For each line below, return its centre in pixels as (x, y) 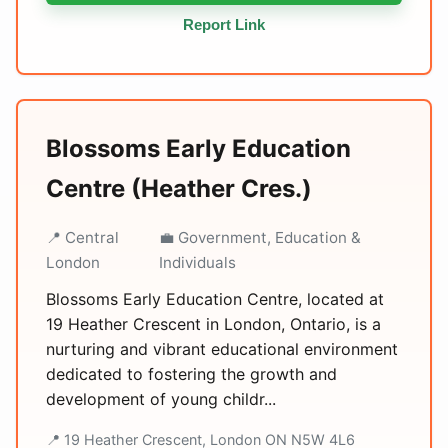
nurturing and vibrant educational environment (222, 349)
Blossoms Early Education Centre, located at (215, 299)
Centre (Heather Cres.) (179, 188)
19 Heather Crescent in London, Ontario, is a (213, 324)
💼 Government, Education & (259, 237)
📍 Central (82, 237)
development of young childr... (161, 399)
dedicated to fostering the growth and (191, 374)
